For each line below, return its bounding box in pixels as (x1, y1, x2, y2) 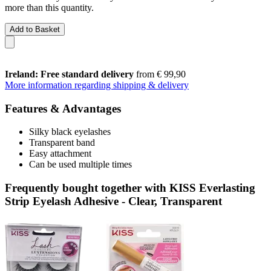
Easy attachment (29, 148, 91, 159)
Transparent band (29, 137, 95, 148)
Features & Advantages (5, 102, 121, 115)
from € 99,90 (134, 68, 186, 79)
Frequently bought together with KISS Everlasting (5, 181, 255, 194)
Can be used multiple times (29, 159, 132, 170)
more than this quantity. (5, 2, 94, 13)
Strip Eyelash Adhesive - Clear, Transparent (5, 194, 222, 207)
